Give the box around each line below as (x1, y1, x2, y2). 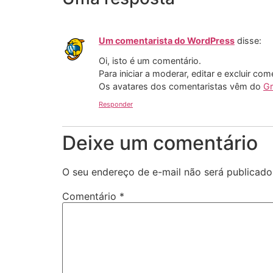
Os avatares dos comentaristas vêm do (99, 80, 263, 91)
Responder (99, 100, 133, 109)
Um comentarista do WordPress (99, 35, 235, 46)
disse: (237, 35, 261, 46)
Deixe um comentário (62, 131, 258, 155)
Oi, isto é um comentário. (99, 55, 201, 66)
